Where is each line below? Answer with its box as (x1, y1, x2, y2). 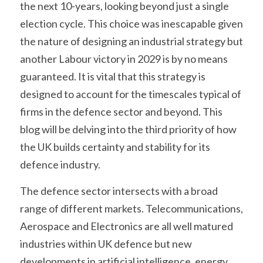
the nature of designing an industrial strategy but (20, 35, 243, 48)
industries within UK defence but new (20, 237, 192, 250)
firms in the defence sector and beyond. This (20, 105, 222, 118)
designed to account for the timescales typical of (20, 87, 241, 100)
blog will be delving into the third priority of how (20, 123, 237, 136)
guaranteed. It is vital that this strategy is (20, 70, 205, 83)
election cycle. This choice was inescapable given (20, 17, 243, 30)
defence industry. (20, 158, 100, 171)
